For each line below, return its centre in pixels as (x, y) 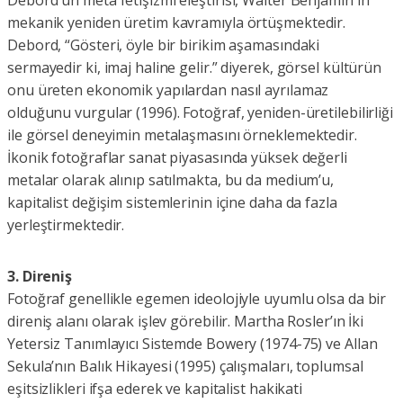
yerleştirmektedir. (66, 225)
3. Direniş (40, 277)
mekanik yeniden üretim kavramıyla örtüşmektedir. (177, 23)
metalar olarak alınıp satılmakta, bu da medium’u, (171, 180)
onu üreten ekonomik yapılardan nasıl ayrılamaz (168, 90)
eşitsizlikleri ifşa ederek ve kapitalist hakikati (155, 389)
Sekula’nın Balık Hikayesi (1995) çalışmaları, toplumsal (185, 367)
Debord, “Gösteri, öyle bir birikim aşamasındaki (164, 45)
